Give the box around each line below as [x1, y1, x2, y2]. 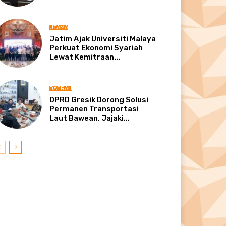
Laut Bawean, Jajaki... [49, 114, 130, 123]
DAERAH [49, 85, 73, 92]
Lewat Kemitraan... [49, 52, 121, 62]
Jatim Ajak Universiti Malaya [49, 34, 156, 43]
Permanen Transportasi [49, 104, 139, 114]
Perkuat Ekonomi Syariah [49, 43, 143, 52]
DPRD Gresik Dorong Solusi [49, 95, 149, 105]
